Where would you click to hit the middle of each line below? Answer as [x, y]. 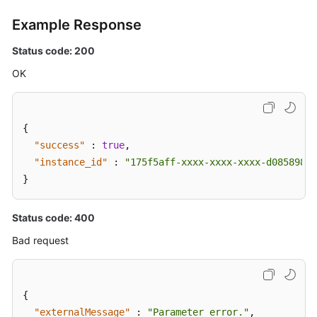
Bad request [40, 240]
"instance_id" [71, 162]
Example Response [77, 25]
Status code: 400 [53, 218]
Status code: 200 [53, 51]
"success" [59, 145]
